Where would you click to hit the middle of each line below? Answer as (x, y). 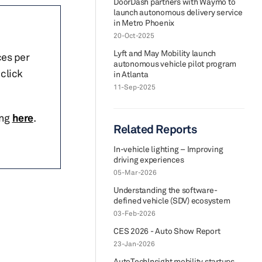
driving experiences (149, 159)
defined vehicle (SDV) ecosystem (172, 200)
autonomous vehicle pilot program (175, 63)
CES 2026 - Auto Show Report (167, 231)
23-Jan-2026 (134, 244)
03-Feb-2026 (135, 213)
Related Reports (155, 129)
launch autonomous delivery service (178, 12)
